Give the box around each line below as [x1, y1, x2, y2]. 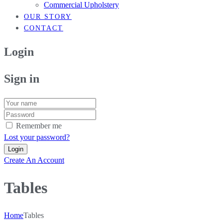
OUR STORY [24, 12, 72, 20]
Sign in [4, 72, 39, 85]
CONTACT [24, 24, 63, 32]
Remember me [16, 121, 62, 130]
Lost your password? [4, 132, 70, 141]
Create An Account [4, 155, 64, 164]
